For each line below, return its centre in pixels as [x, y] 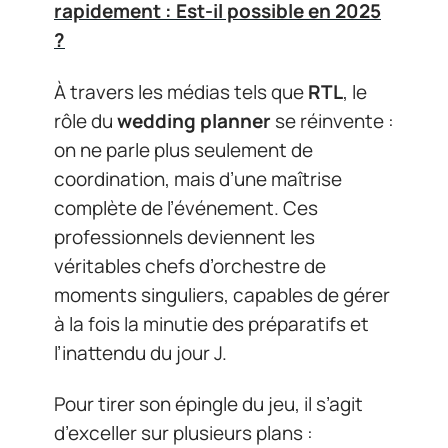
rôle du [85, 120]
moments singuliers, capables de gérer [222, 294]
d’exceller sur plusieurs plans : [183, 433]
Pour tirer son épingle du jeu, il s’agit [208, 404]
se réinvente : [332, 120]
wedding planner [194, 120]
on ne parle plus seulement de [183, 149]
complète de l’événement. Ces [186, 207]
